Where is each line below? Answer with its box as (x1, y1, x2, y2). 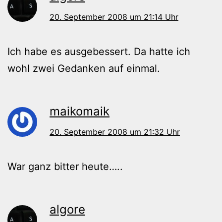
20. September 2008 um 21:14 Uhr (50, 12, 178, 22)
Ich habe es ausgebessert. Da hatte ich (7, 46, 190, 58)
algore (50, 202, 85, 217)
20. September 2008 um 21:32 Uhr (50, 127, 180, 137)
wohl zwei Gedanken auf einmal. (7, 62, 160, 75)
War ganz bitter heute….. (7, 161, 123, 173)
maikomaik (50, 104, 110, 119)
